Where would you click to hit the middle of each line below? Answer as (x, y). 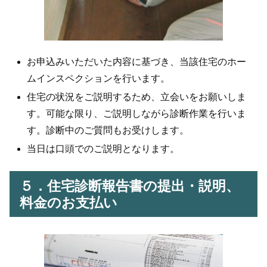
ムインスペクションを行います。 (99, 79)
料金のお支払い (69, 202)
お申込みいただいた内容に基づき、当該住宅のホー (137, 62)
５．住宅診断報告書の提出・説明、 (130, 186)
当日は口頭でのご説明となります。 (103, 149)
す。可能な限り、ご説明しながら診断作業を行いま (137, 114)
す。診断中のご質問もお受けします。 (108, 131)
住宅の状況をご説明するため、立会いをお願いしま (137, 97)
